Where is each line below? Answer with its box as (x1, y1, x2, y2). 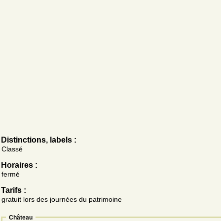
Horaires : (1, 160, 37, 169)
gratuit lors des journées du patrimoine (1, 195, 122, 203)
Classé (1, 145, 23, 153)
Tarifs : (1, 185, 26, 194)
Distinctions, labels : (1, 135, 76, 144)
